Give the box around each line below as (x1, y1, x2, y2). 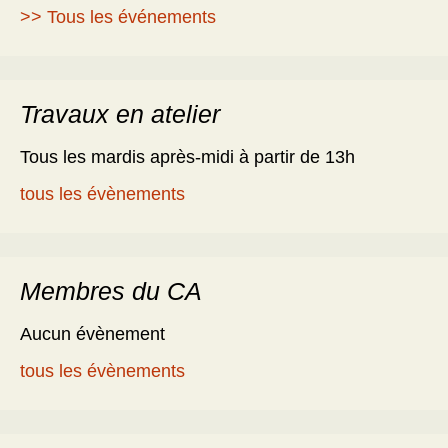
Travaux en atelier (20, 100, 220, 129)
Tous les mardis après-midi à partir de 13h (20, 147, 355, 168)
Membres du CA (20, 277, 202, 306)
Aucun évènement (20, 324, 165, 345)
